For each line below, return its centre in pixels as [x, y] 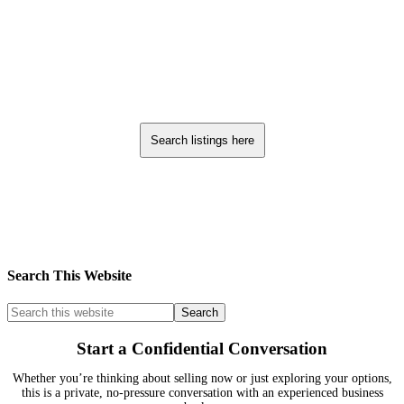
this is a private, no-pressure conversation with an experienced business [202, 392]
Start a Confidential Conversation [202, 348]
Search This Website [69, 275]
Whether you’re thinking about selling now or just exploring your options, [202, 378]
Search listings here [202, 141]
